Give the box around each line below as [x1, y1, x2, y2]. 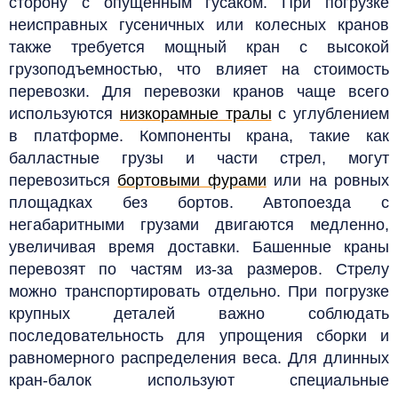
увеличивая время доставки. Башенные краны [9, 237, 389, 256]
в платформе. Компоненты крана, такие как [9, 126, 389, 145]
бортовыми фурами [117, 171, 267, 189]
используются [9, 104, 120, 123]
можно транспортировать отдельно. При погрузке [9, 282, 389, 300]
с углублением [271, 104, 389, 123]
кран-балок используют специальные [9, 370, 389, 389]
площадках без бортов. [9, 193, 264, 211]
